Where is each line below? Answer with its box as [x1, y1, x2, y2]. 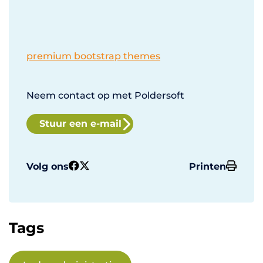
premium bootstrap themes [26, 50, 160, 62]
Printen [188, 161, 226, 173]
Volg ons [26, 161, 69, 173]
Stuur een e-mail [39, 118, 122, 130]
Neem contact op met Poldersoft [26, 90, 184, 102]
